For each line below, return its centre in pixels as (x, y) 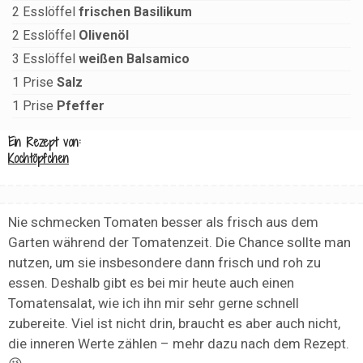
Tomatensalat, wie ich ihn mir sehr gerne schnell (154, 303)
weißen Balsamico (134, 59)
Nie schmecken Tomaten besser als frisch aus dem (163, 222)
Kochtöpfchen (38, 159)
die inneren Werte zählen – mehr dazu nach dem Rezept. (179, 344)
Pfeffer (81, 106)
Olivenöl (104, 36)
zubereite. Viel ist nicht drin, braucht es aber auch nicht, (174, 324)
